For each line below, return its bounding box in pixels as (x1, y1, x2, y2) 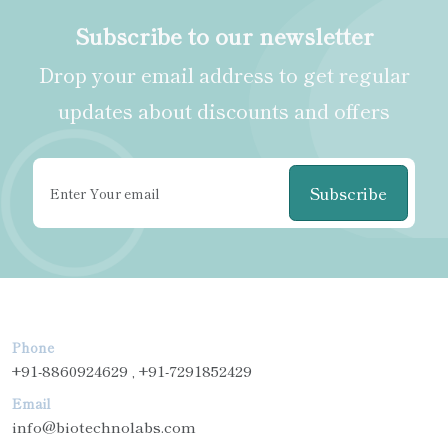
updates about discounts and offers (58, 95, 390, 125)
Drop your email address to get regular (38, 59, 410, 89)
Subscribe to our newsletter (74, 18, 374, 51)
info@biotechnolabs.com (12, 416, 196, 438)
